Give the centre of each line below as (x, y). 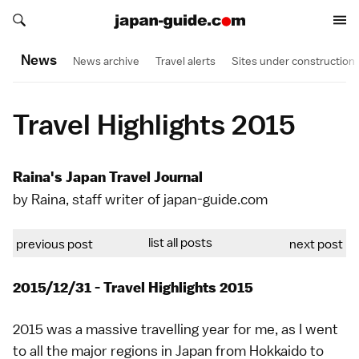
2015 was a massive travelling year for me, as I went (175, 329)
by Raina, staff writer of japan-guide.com (140, 199)
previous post (54, 244)
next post (316, 244)
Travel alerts (186, 61)
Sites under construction (293, 61)
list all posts (180, 243)
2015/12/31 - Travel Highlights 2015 (133, 288)
